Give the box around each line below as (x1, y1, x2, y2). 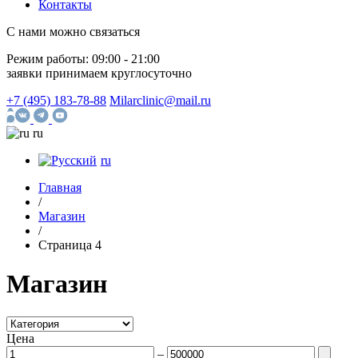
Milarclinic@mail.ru (109, 93, 211, 107)
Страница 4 (38, 238, 101, 252)
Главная (38, 181, 82, 194)
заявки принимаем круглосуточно (6, 66, 192, 80)
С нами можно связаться (6, 25, 140, 38)
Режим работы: (6, 52, 92, 66)
